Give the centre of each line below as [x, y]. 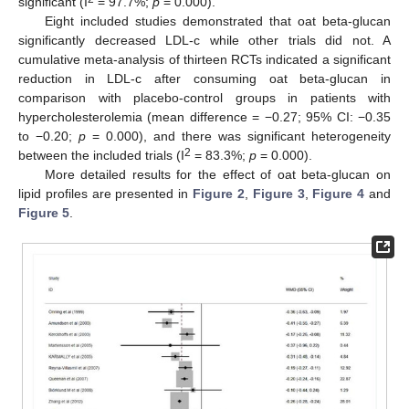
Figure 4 [339, 194]
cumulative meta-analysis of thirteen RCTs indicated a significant [204, 60]
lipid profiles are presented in [106, 194]
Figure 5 [44, 213]
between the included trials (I [101, 156]
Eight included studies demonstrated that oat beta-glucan [217, 21]
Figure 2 [219, 194]
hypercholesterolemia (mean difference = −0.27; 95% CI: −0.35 [204, 117]
